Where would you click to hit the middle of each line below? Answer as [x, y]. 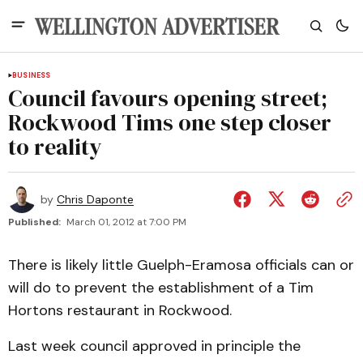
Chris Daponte [95, 199]
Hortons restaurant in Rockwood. [120, 310]
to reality [55, 147]
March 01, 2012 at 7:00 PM [126, 222]
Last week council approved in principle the [154, 346]
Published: [34, 222]
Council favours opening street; [168, 98]
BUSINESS [32, 75]
